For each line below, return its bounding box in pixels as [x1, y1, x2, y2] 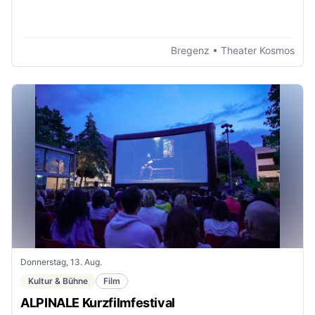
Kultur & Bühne [28, 275, 88, 286]
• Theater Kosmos [210, 44, 295, 56]
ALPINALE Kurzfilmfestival [20, 295, 175, 310]
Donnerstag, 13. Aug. [20, 256, 102, 267]
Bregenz [171, 44, 210, 56]
